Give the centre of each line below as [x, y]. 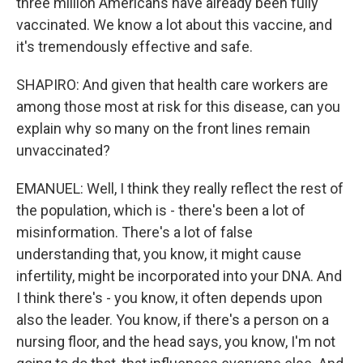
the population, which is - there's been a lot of [161, 210]
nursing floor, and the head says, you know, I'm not [176, 342]
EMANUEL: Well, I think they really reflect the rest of [180, 188]
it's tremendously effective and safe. [135, 47]
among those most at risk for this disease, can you [178, 107]
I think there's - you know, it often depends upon [169, 298]
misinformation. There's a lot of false [135, 232]
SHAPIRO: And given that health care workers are [172, 85]
